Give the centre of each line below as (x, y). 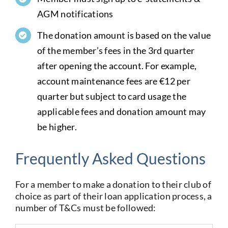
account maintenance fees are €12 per (114, 81)
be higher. (57, 127)
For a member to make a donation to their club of (113, 184)
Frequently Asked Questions (110, 158)
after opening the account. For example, (117, 66)
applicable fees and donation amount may (122, 112)
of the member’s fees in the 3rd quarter (116, 51)
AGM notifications (75, 13)
